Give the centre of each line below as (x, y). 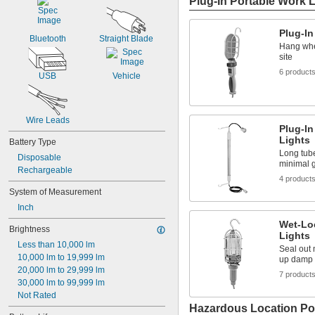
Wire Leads (47, 120)
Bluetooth (47, 39)
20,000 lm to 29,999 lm (61, 270)
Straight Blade (126, 39)
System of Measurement (55, 192)
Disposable (39, 157)
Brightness (30, 229)
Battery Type (33, 142)
